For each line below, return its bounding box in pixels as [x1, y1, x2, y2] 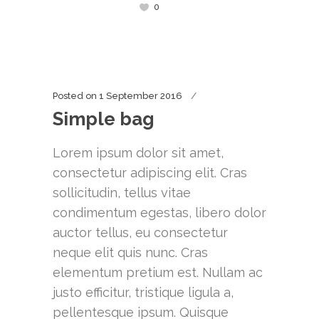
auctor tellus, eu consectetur [53, 225, 228, 240]
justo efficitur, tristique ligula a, [53, 285, 234, 300]
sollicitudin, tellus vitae [53, 185, 191, 200]
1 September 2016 [99, 90, 182, 101]
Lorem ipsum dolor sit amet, [53, 145, 224, 160]
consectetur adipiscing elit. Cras [53, 165, 247, 180]
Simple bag [53, 108, 155, 130]
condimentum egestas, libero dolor [53, 205, 266, 220]
